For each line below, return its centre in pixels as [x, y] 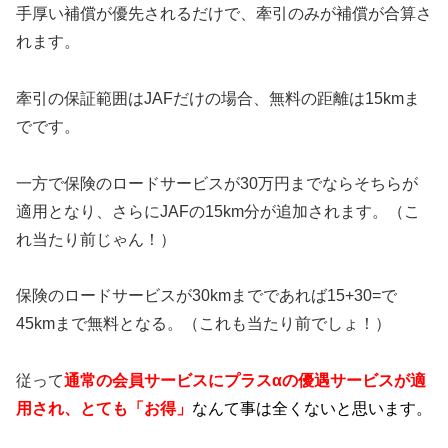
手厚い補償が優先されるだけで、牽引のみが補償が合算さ [224, 14]
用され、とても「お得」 [104, 409]
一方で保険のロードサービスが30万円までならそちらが [217, 183]
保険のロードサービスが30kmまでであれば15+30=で [206, 296]
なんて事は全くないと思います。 [312, 409]
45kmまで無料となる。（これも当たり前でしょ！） [203, 324]
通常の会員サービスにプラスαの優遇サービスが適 [245, 381]
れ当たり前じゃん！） [96, 239]
